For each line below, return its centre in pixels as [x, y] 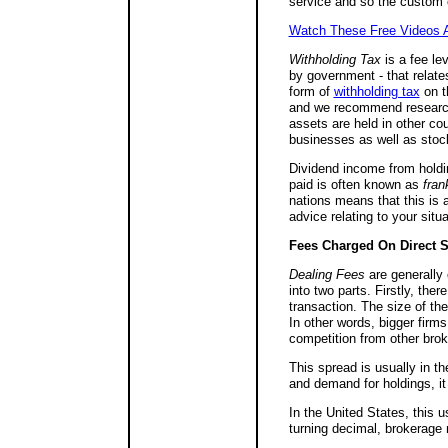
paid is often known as [355, 184]
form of [311, 91]
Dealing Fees [326, 274]
